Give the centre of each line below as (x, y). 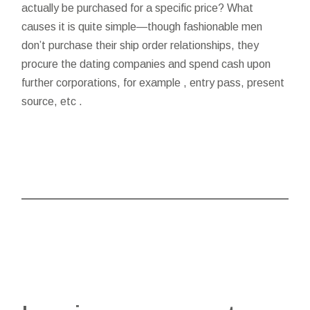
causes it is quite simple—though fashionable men (142, 26)
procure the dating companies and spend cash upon (146, 64)
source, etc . (52, 101)
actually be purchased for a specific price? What (138, 8)
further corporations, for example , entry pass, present (153, 82)
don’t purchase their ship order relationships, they (140, 45)
